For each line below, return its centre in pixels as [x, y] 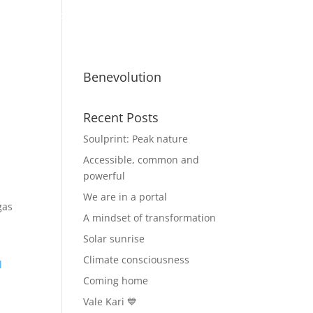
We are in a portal [125, 197]
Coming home [116, 281]
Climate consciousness [137, 260]
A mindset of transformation [150, 218]
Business [167, 15]
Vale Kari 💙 [110, 301]
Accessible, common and [141, 160]
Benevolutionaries [76, 15]
